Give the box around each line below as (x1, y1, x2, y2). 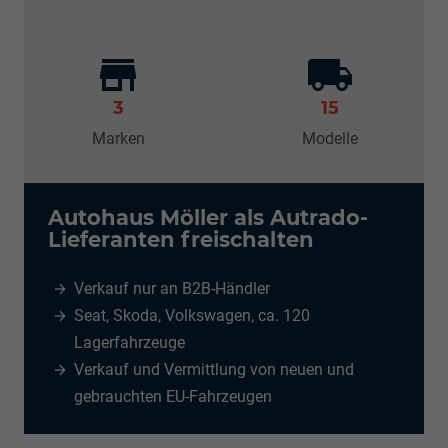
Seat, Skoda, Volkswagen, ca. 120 (74, 306, 310, 326)
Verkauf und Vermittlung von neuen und (74, 360, 354, 380)
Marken (91, 129, 145, 149)
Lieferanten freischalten (48, 227, 314, 253)
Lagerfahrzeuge (74, 333, 185, 353)
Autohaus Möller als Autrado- (48, 205, 368, 231)
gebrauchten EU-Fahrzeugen (74, 387, 272, 407)
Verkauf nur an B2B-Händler (74, 279, 270, 299)
